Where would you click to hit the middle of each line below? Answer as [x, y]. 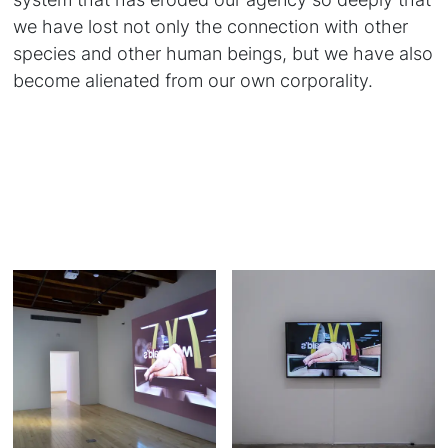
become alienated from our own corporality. [193, 79]
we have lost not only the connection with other [211, 25]
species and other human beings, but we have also [223, 52]
